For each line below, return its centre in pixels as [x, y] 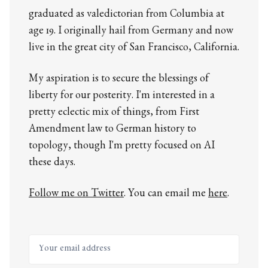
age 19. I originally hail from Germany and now [131, 33]
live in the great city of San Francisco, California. [134, 49]
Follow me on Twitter [76, 195]
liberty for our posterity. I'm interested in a [122, 97]
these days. [52, 164]
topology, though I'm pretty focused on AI [122, 147]
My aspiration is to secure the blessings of [119, 80]
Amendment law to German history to [112, 131]
